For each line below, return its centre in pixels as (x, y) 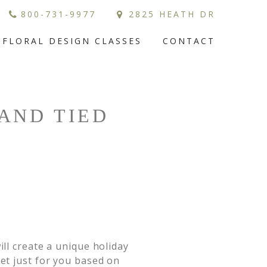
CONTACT (189, 41)
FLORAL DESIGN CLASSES (72, 41)
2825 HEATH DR (172, 14)
